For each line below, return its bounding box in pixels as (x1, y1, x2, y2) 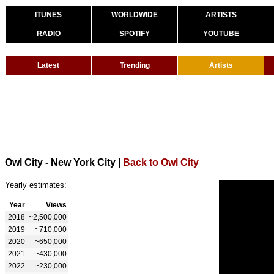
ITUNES (35, 10, 62, 19)
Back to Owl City (123, 157, 199, 168)
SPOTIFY (119, 29, 150, 38)
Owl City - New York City (5, 157, 116, 168)
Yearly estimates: (5, 180, 67, 190)
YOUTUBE (202, 29, 239, 38)
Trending (119, 61, 150, 70)
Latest (37, 61, 59, 70)
